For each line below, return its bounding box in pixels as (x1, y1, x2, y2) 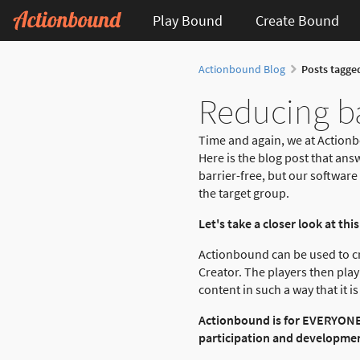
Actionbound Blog (198, 62, 285, 77)
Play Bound (152, 10, 223, 30)
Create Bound (255, 10, 339, 30)
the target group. (198, 185, 289, 202)
